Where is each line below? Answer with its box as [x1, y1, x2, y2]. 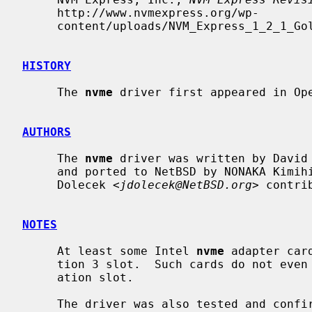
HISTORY [22, 58, 71, 72]
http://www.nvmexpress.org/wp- [22, 6, 57, 19]
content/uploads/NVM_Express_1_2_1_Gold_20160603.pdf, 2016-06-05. [22, 19, 57, 33]
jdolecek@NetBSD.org [120, 178, 252, 192]
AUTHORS [22, 125, 71, 139]
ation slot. [22, 270, 57, 284]
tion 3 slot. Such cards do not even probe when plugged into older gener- [22, 257, 57, 271]
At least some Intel [57, 244, 196, 258]
